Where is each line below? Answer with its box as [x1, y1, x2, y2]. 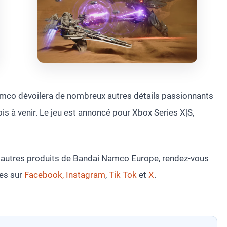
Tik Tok [107, 169, 137, 180]
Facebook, [24, 169, 64, 180]
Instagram [64, 169, 105, 180]
